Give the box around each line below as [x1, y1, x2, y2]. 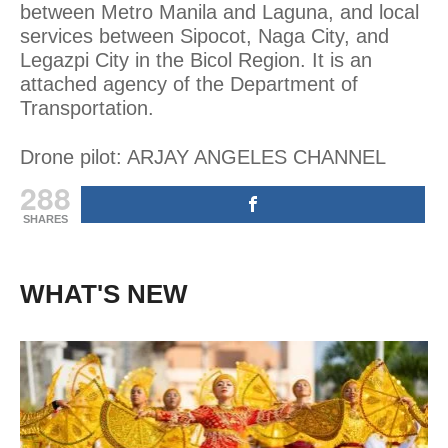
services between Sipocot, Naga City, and [20, 24, 389, 47]
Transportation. [20, 96, 154, 119]
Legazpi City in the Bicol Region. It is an [20, 48, 372, 71]
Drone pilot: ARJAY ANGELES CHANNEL [20, 145, 386, 168]
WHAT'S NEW [20, 278, 188, 309]
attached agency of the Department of [20, 72, 358, 95]
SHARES [23, 212, 68, 225]
